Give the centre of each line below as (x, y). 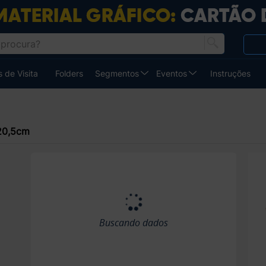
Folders (69, 74)
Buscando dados (133, 223)
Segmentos (117, 74)
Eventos (171, 74)
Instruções (230, 74)
